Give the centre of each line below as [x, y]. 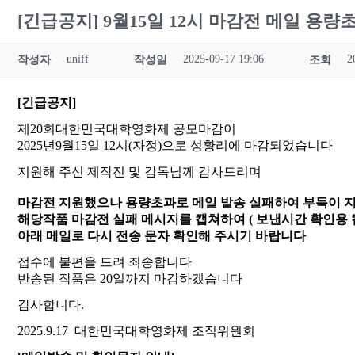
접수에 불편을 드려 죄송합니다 [105, 262]
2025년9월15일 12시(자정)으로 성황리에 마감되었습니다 [175, 145]
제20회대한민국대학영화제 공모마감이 [127, 129]
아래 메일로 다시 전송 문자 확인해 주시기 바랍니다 [162, 236]
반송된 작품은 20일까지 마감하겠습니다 [130, 279]
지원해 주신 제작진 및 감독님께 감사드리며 [139, 172]
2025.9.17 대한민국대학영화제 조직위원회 [136, 331]
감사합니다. [51, 305]
